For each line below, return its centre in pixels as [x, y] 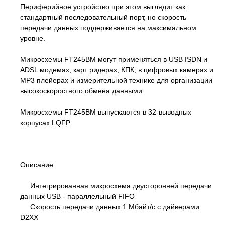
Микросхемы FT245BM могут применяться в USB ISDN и [114, 59]
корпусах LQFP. [46, 122]
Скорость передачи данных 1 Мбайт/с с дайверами [110, 207]
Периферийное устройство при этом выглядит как [103, 6]
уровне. [33, 38]
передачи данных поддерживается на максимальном [108, 27]
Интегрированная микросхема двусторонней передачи [116, 186]
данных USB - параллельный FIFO [77, 196]
